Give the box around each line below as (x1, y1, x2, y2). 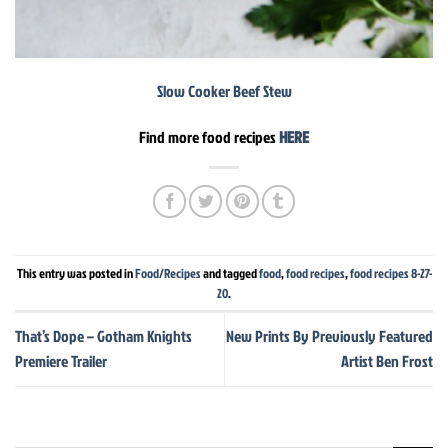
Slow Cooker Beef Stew (156, 80, 292, 103)
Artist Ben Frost (341, 350, 433, 373)
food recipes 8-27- (349, 263, 432, 282)
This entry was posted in (16, 263, 135, 282)
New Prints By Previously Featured (226, 325, 433, 348)
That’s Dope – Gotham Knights (15, 325, 192, 348)
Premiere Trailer (15, 350, 107, 373)
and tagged (200, 263, 259, 282)
